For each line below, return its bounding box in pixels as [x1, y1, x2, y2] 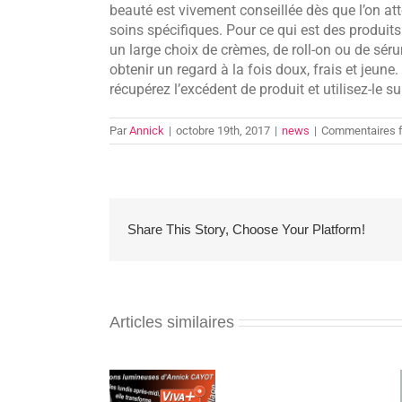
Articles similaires [109, 312, 234, 331]
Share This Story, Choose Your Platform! [127, 222, 365, 238]
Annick [129, 123, 164, 137]
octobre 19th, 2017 [176, 123, 270, 137]
